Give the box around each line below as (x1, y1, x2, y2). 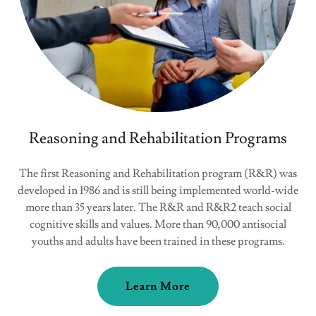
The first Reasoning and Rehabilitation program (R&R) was (19, 166, 297, 181)
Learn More (125, 279, 191, 293)
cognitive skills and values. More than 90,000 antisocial (30, 217, 286, 231)
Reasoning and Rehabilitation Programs (29, 128, 287, 149)
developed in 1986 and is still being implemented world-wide (18, 183, 298, 197)
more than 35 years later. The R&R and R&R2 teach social (25, 200, 291, 214)
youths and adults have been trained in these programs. (31, 234, 285, 248)
